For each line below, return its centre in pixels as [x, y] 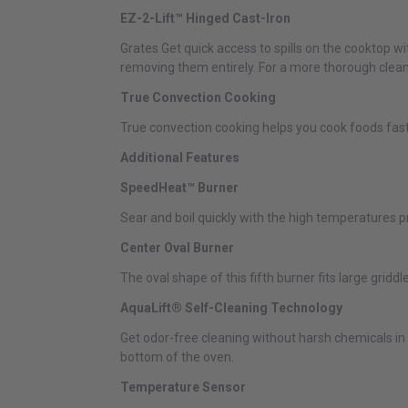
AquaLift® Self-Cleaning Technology [231, 308]
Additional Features [180, 158]
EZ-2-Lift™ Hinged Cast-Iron [205, 19]
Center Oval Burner [177, 248]
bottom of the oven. [177, 357]
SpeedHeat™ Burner [179, 188]
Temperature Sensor [183, 388]
